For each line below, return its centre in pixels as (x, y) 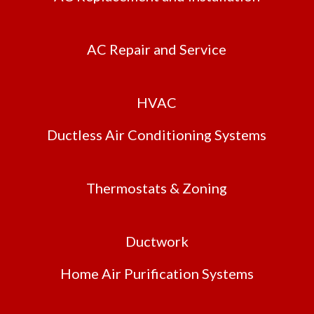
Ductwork (157, 241)
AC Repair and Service (157, 49)
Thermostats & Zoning (157, 188)
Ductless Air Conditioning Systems (157, 135)
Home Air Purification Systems (157, 274)
